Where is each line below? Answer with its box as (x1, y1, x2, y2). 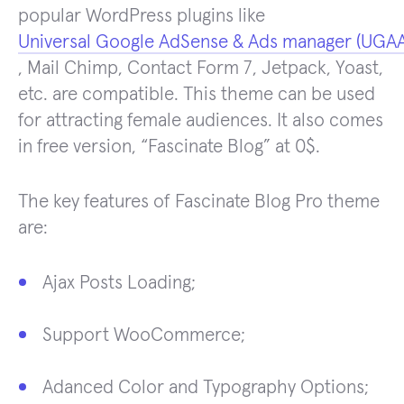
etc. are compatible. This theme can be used (18, 85, 375, 105)
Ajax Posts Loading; (42, 273, 196, 293)
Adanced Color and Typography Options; (42, 378, 369, 398)
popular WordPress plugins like (18, 6, 265, 26)
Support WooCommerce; (42, 326, 245, 345)
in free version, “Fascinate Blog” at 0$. (18, 137, 320, 157)
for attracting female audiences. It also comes (18, 111, 383, 131)
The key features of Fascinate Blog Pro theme (18, 192, 380, 212)
